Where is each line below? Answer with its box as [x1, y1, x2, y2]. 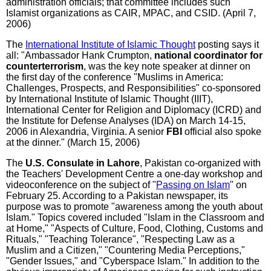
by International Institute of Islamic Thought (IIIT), [6, 93, 213, 104]
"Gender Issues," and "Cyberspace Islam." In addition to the [6, 255, 260, 266]
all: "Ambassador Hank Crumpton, [6, 50, 154, 60]
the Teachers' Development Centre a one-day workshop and [6, 168, 263, 179]
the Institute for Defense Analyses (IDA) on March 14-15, [6, 115, 246, 126]
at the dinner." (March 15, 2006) [6, 137, 140, 148]
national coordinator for [154, 50, 263, 60]
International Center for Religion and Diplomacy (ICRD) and [6, 104, 261, 115]
